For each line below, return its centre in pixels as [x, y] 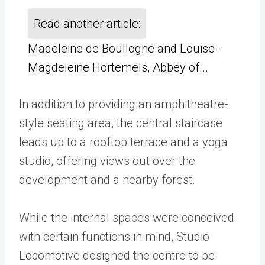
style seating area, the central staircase [121, 123]
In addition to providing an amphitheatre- [124, 104]
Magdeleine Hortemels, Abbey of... [118, 67]
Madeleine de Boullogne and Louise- [123, 48]
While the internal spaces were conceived [127, 217]
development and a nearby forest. [107, 180]
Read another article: [87, 23]
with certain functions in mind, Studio [114, 236]
